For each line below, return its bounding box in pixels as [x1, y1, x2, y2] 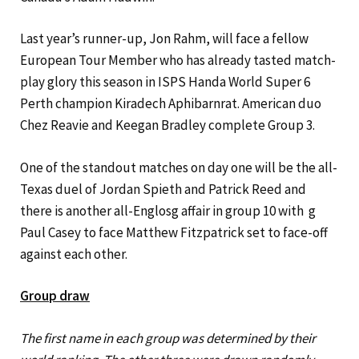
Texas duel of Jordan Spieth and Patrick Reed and [20, 179, 306, 198]
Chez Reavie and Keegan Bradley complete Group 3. [20, 116, 315, 135]
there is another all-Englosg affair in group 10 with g [20, 201, 316, 220]
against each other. [20, 244, 127, 263]
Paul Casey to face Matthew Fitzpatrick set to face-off [20, 223, 328, 241]
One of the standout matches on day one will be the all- [20, 158, 337, 176]
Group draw [20, 287, 90, 305]
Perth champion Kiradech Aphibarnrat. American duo [20, 95, 321, 113]
